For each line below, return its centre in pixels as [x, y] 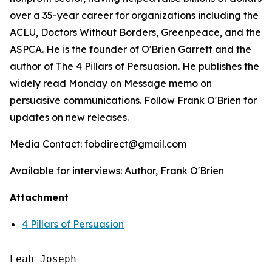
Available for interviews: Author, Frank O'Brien [118, 171]
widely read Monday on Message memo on [111, 83]
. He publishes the [219, 66]
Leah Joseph [43, 259]
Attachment [39, 197]
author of [32, 66]
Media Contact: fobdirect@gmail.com [99, 144]
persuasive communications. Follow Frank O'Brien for [133, 100]
